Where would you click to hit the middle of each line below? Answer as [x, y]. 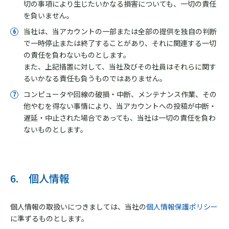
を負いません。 [49, 15]
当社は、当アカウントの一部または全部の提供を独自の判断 [120, 31]
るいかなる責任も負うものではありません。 [95, 78]
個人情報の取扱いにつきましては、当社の [78, 207]
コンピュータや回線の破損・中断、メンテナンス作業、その [120, 94]
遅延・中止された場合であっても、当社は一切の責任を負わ [120, 118]
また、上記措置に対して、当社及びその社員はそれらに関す [120, 66]
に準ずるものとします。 [49, 218]
